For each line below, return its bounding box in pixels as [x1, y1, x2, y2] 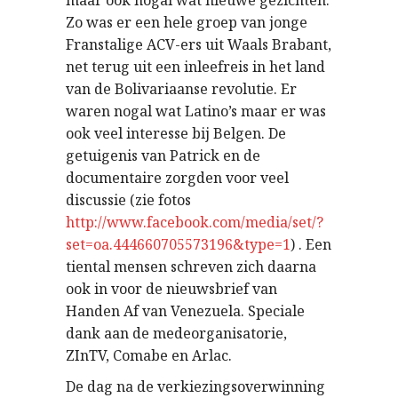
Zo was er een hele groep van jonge [66, 12, 307, 32]
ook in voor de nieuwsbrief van [66, 279, 277, 298]
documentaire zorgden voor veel [66, 168, 289, 187]
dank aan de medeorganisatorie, [66, 323, 287, 343]
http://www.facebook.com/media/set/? [66, 212, 323, 232]
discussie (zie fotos [66, 190, 191, 210]
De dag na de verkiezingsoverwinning [66, 377, 325, 396]
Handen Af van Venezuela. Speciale [66, 301, 305, 321]
